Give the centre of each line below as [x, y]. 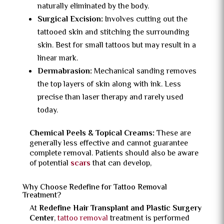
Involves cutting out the [146, 20]
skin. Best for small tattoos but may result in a [116, 46]
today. [47, 111]
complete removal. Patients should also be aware [114, 154]
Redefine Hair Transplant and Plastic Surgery [120, 209]
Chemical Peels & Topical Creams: [93, 134]
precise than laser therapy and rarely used [110, 98]
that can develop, [121, 164]
